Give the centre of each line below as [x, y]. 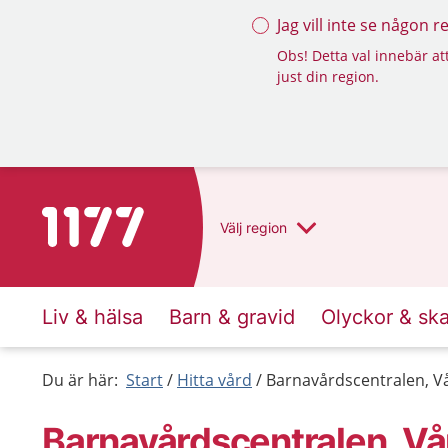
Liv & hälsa [92, 317]
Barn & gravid [232, 317]
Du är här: [80, 380]
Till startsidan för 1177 [125, 219]
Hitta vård [214, 380]
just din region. [328, 76]
